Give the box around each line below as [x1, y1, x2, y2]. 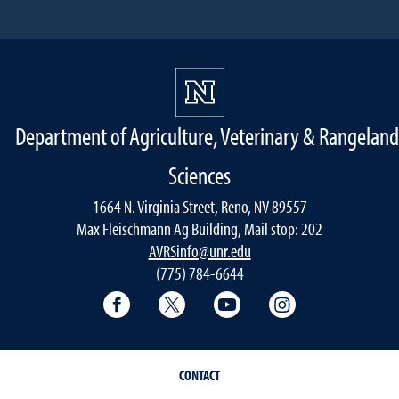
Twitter [185, 290, 232, 307]
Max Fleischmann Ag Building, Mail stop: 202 [77, 216, 322, 240]
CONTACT [179, 365, 220, 384]
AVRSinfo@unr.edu [148, 239, 251, 262]
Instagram [296, 290, 363, 307]
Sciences [168, 159, 231, 191]
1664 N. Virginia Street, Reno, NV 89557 [92, 194, 307, 217]
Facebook [130, 290, 194, 307]
